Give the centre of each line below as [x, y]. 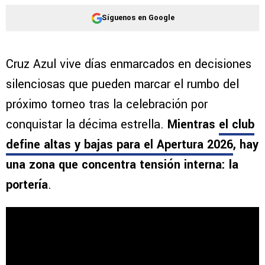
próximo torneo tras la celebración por [107, 105]
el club [237, 125]
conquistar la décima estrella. [87, 125]
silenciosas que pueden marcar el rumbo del [122, 85]
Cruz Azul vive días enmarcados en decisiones [129, 64]
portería [27, 185]
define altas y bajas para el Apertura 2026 [119, 145]
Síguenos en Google [138, 17]
